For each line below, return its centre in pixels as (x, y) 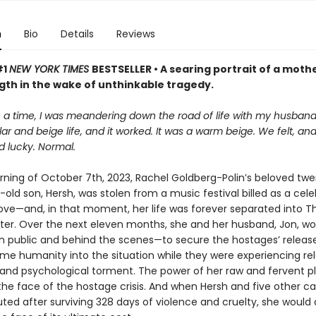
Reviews (135, 34)
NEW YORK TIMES (50, 69)
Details (77, 34)
